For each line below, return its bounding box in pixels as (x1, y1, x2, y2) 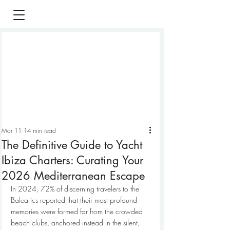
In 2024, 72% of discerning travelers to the (11, 184, 141, 194)
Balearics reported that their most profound (11, 195, 139, 205)
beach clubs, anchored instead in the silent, (11, 218, 142, 227)
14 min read (24, 126, 56, 135)
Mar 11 (2, 126, 22, 135)
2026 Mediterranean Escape (2, 168, 145, 183)
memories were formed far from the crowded (11, 206, 145, 216)
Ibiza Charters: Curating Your (2, 153, 143, 167)
